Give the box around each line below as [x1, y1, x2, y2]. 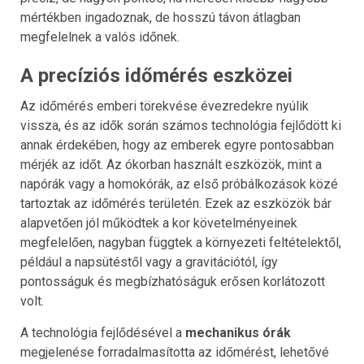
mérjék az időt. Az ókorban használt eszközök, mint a [20, 156, 322, 172]
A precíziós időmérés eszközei [20, 63, 292, 87]
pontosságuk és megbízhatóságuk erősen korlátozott [20, 273, 325, 289]
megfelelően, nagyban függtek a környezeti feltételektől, [20, 234, 341, 250]
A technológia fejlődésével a [20, 324, 185, 340]
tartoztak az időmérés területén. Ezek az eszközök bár [20, 195, 331, 211]
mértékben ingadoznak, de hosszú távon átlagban [20, 9, 301, 25]
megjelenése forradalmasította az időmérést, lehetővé [20, 344, 329, 360]
